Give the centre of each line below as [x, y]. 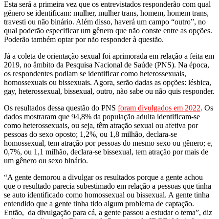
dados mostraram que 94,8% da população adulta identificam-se [102, 116]
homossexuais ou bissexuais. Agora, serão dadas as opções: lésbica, [108, 82]
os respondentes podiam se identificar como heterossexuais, [95, 73]
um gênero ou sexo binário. [46, 160]
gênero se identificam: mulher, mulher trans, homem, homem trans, [106, 13]
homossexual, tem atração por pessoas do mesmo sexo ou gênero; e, [108, 143]
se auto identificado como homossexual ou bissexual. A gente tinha [107, 195]
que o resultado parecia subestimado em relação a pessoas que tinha [108, 186]
